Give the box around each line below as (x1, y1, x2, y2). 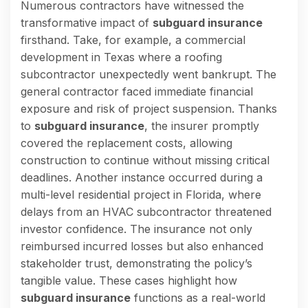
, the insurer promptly (144, 118, 259, 133)
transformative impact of (21, 15, 153, 30)
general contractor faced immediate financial (21, 84, 253, 98)
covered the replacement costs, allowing (21, 135, 232, 150)
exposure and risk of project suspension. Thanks (21, 101, 277, 115)
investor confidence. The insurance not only (21, 221, 252, 236)
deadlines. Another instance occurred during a (21, 170, 263, 184)
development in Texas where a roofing (21, 49, 222, 64)
